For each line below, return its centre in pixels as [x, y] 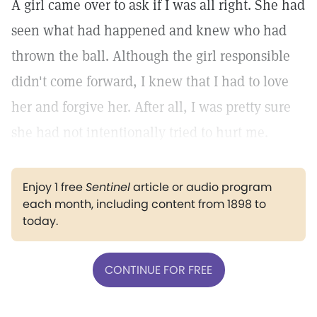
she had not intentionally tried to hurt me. [140, 132]
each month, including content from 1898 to [144, 204]
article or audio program [201, 187]
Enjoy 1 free [54, 187]
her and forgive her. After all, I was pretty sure [151, 107]
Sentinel [108, 187]
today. [40, 221]
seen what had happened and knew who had [149, 30]
